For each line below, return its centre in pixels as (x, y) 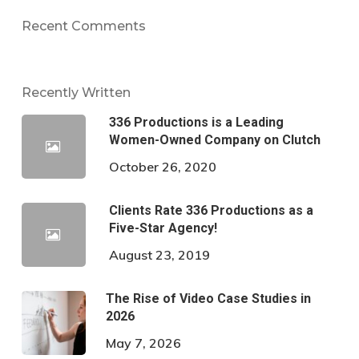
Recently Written (76, 93)
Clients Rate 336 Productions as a (211, 211)
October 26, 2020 (162, 167)
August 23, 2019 (159, 255)
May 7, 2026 (143, 343)
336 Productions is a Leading (196, 123)
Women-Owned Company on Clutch (214, 140)
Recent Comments (83, 26)
